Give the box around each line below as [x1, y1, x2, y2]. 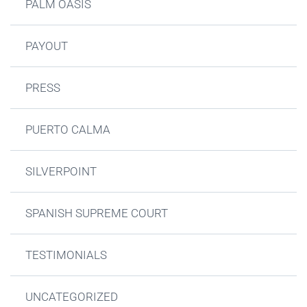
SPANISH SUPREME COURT [25, 206, 169, 220]
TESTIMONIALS [25, 247, 108, 262]
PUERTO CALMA [25, 122, 111, 136]
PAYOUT [25, 38, 69, 53]
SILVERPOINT [25, 164, 97, 178]
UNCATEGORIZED [25, 289, 119, 304]
